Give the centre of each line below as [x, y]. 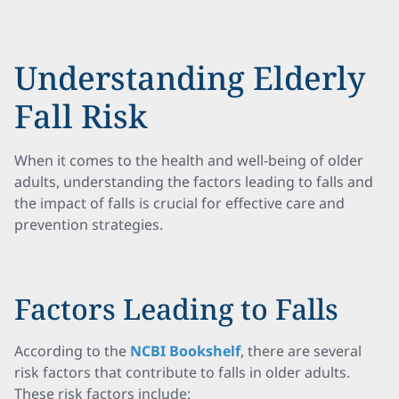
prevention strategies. [89, 224]
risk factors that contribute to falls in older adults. [182, 372]
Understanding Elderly [190, 78]
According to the [72, 351]
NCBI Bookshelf [185, 351]
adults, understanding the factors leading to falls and [194, 182]
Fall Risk [81, 116]
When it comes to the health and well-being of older [189, 160]
